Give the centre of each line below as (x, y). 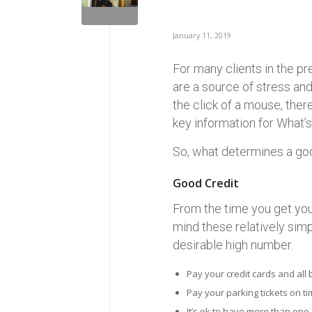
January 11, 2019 (202, 36)
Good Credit (206, 183)
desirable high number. (233, 245)
